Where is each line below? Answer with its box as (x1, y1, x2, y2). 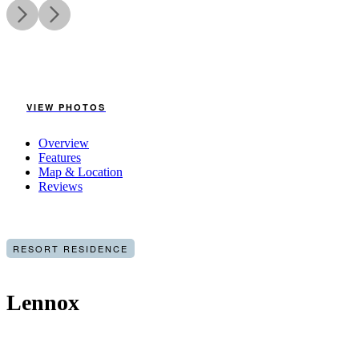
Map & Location (38, 165, 123, 179)
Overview (38, 136, 89, 151)
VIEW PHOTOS (26, 101, 106, 114)
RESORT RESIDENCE (13, 242, 128, 256)
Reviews (38, 179, 83, 194)
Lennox (6, 290, 79, 316)
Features (38, 151, 81, 165)
